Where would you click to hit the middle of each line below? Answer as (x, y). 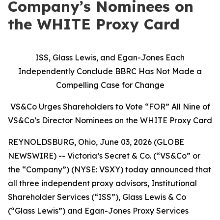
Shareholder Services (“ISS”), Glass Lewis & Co (97, 197)
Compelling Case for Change (110, 85)
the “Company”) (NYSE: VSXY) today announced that (110, 169)
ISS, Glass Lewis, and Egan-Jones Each (110, 57)
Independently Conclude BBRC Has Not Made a (110, 71)
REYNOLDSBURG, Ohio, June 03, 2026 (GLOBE (96, 142)
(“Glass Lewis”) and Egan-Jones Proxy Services (98, 211)
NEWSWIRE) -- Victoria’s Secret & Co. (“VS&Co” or (104, 156)
